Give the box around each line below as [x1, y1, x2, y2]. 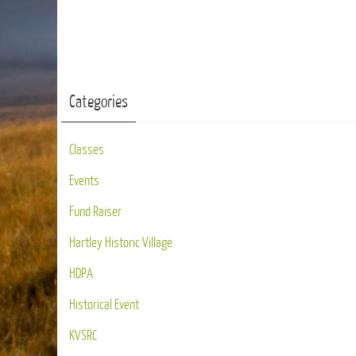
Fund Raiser [69, 204, 122, 219]
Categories [69, 93, 128, 111]
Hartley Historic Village [69, 235, 172, 250]
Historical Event [69, 297, 139, 312]
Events [69, 173, 99, 188]
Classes [69, 142, 104, 157]
